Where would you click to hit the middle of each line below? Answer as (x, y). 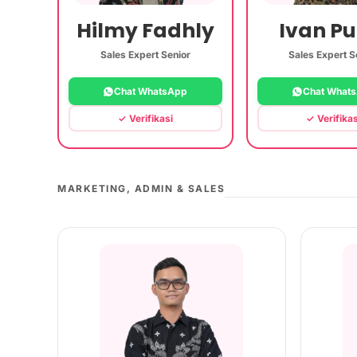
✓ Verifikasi (145, 118)
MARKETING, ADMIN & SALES (141, 189)
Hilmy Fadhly (145, 31)
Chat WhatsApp (151, 91)
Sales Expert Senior (145, 55)
